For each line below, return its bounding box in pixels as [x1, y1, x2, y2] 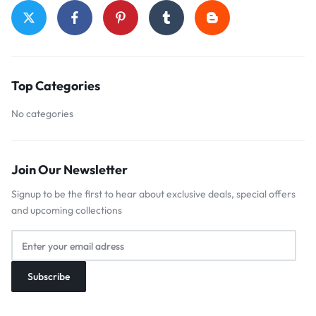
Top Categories [11, 78, 100, 94]
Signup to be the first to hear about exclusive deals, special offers [11, 188, 296, 200]
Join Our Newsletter [11, 162, 128, 178]
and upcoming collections [11, 204, 122, 217]
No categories [11, 107, 73, 120]
